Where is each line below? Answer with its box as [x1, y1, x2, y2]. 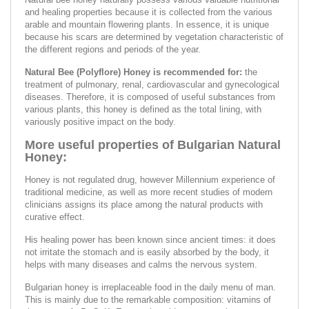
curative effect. [25, 211, 85, 222]
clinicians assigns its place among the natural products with [25, 199, 263, 210]
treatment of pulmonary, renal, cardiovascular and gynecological [25, 79, 279, 90]
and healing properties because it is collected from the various [25, 6, 272, 17]
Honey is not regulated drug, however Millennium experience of [25, 174, 275, 185]
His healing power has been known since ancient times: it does [25, 234, 276, 245]
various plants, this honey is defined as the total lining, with [25, 103, 261, 114]
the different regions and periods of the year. [25, 43, 201, 54]
